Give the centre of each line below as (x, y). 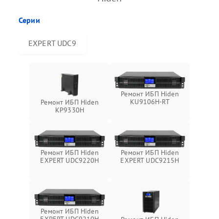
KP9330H (70, 110)
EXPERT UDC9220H (70, 160)
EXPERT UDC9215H (150, 160)
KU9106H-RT (150, 101)
